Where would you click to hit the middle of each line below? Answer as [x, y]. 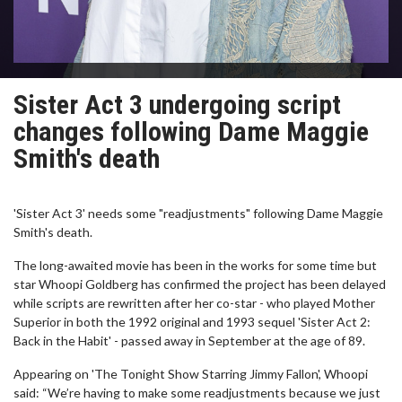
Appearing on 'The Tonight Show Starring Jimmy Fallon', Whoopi [191, 374]
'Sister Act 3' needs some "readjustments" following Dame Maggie [198, 213]
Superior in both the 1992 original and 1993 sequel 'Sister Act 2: [192, 322]
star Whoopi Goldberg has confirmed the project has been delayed [200, 284]
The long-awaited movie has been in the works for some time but [195, 265]
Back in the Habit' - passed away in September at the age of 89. [189, 341]
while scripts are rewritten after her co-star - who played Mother [194, 303]
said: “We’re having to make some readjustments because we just [197, 393]
